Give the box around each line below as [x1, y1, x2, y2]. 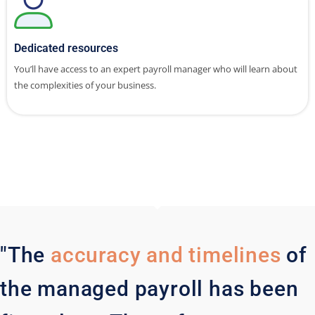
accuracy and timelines [51, 242, 281, 267]
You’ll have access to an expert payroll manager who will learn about [14, 62, 297, 75]
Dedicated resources [14, 41, 118, 55]
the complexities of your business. [14, 78, 158, 91]
